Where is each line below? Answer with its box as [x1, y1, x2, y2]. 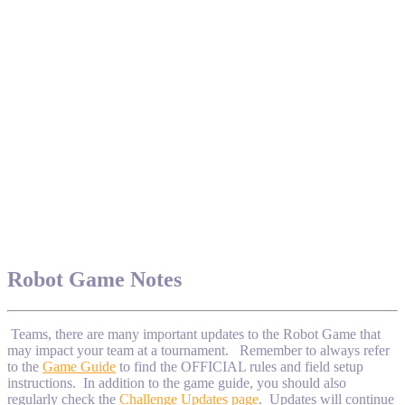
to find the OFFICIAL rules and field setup [116, 359, 363, 375]
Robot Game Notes [7, 268, 182, 292]
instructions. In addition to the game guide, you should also [7, 375, 346, 391]
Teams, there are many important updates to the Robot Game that [11, 326, 381, 343]
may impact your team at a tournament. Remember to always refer [7, 343, 390, 359]
